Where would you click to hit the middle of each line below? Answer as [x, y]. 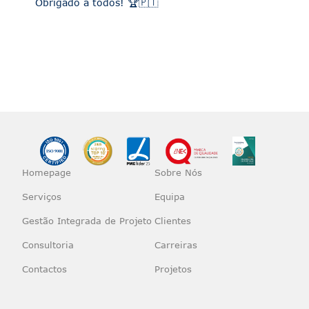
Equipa [170, 197]
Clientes [173, 221]
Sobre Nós [178, 173]
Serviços [42, 197]
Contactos [44, 269]
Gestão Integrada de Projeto [87, 221]
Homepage [47, 173]
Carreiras [176, 245]
